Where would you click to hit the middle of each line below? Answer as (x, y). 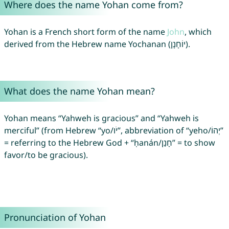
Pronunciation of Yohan (55, 217)
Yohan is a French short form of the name (85, 32)
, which (198, 32)
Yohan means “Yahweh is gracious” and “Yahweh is (101, 118)
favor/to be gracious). (46, 155)
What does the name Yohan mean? (79, 91)
